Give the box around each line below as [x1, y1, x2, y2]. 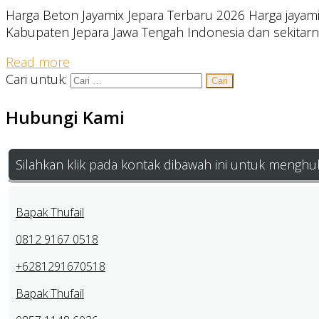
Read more [6, 53, 70, 70]
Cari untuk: [6, 70, 67, 88]
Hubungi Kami [6, 105, 125, 129]
